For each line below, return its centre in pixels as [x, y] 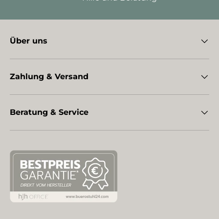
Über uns [29, 41]
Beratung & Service [49, 112]
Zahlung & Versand [49, 77]
